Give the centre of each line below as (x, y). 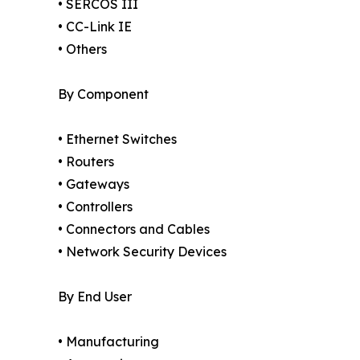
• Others (82, 49)
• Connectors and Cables (134, 229)
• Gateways (94, 184)
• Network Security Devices (142, 251)
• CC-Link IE (95, 26)
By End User (95, 296)
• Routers (86, 161)
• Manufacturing (108, 341)
